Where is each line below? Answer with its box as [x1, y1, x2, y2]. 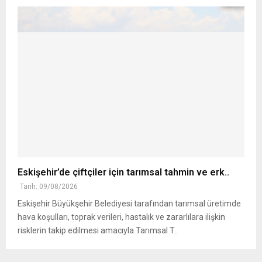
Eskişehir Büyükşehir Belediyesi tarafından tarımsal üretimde [18, 199, 241, 209]
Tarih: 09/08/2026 [20, 182, 78, 191]
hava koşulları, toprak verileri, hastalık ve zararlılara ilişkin [18, 212, 225, 222]
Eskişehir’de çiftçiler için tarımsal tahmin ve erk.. [18, 167, 229, 178]
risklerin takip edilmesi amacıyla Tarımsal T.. [18, 226, 178, 236]
